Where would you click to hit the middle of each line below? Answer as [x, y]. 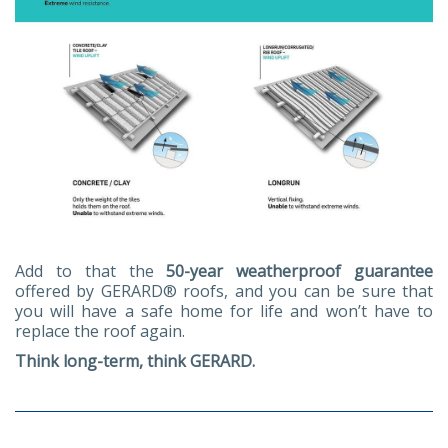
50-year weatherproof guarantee [300, 270]
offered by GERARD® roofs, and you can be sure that [224, 290]
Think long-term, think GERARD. [135, 360]
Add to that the [91, 270]
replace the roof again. [100, 330]
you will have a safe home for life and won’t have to [224, 310]
